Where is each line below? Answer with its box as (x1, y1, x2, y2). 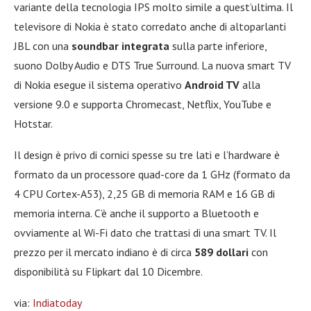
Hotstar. (14, 116, 53, 131)
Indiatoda (30, 295, 77, 310)
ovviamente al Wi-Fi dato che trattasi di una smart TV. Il (14, 225, 276, 239)
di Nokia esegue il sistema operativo (14, 77, 185, 92)
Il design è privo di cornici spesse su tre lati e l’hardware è (14, 147, 280, 162)
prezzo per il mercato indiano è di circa (14, 244, 194, 259)
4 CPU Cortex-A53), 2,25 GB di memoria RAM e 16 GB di (14, 186, 275, 201)
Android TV (185, 77, 239, 92)
